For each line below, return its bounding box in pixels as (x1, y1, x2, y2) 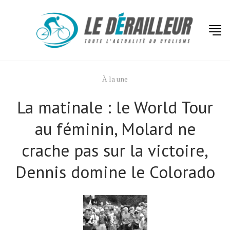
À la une (102, 74, 128, 84)
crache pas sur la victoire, (22, 139, 208, 161)
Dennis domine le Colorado (15, 161, 215, 183)
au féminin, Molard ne (34, 118, 196, 140)
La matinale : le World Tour (17, 96, 213, 118)
